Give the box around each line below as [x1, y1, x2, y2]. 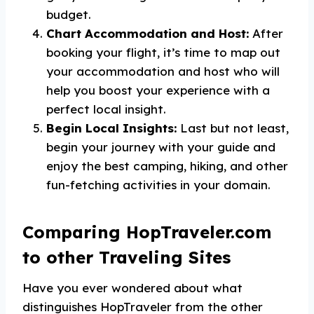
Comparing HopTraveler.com [22, 221, 271, 243]
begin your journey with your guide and [46, 139, 275, 154]
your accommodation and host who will [46, 64, 280, 78]
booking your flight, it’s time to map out [46, 45, 280, 60]
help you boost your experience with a [46, 83, 270, 97]
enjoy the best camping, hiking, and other [46, 158, 288, 173]
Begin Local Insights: [46, 121, 177, 135]
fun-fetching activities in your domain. [46, 177, 271, 192]
